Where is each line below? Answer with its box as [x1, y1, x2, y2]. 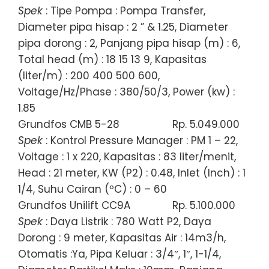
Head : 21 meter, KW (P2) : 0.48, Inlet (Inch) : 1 [18, 165, 246, 180]
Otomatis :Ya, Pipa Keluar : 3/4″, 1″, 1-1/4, [18, 246, 221, 261]
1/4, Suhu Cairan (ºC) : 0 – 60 [18, 181, 167, 196]
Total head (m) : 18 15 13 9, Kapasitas [18, 52, 207, 67]
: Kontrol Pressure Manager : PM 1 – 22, [43, 133, 238, 148]
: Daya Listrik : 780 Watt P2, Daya [43, 214, 211, 229]
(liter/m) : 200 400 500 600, [18, 68, 160, 83]
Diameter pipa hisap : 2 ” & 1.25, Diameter [18, 19, 228, 34]
